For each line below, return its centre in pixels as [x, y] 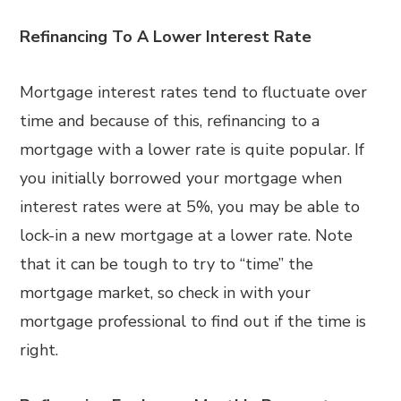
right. [39, 350]
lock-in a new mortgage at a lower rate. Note [187, 235]
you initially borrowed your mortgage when [181, 178]
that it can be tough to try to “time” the [167, 264]
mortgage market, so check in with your [166, 293]
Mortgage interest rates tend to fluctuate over [194, 92]
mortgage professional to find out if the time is [193, 321]
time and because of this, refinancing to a [170, 121]
